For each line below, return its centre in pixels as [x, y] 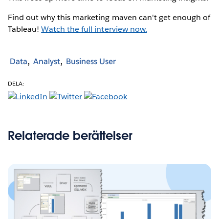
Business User [91, 62]
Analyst [47, 62]
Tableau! [25, 29]
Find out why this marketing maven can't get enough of [109, 17]
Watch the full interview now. [94, 29]
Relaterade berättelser [70, 135]
